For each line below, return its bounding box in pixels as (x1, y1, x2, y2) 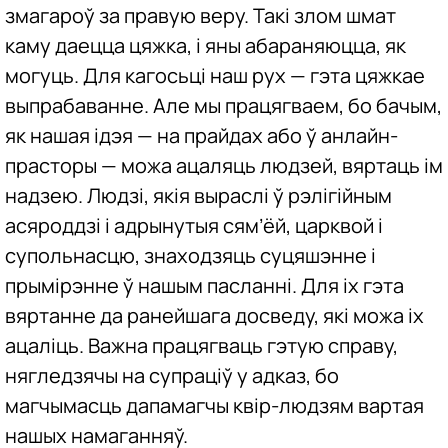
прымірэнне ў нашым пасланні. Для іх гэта (5, 271, 404, 299)
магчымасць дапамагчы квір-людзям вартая (5, 391, 424, 419)
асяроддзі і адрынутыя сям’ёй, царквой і (5, 211, 383, 239)
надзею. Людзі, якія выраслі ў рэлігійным (5, 181, 392, 209)
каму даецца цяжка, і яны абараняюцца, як (5, 31, 406, 59)
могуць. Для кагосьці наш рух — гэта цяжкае (5, 61, 425, 89)
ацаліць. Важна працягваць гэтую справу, (5, 331, 398, 359)
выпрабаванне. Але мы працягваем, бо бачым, (5, 91, 442, 119)
